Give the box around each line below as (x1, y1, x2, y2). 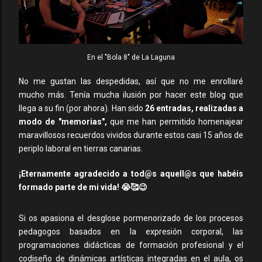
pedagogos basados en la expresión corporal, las (19, 227, 243, 236)
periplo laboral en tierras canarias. (19, 144, 143, 153)
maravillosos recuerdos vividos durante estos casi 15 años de (19, 130, 243, 140)
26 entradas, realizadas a (144, 104, 244, 113)
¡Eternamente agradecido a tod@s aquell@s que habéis (19, 169, 243, 178)
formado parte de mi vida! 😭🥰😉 (19, 182, 147, 192)
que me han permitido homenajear (106, 117, 244, 126)
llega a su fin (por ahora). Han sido (19, 104, 145, 113)
